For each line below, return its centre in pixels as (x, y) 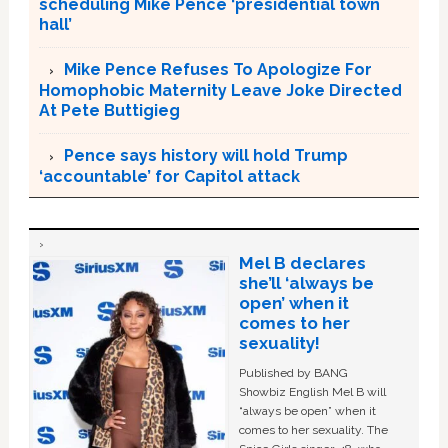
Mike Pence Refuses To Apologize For (217, 70)
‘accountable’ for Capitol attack (169, 177)
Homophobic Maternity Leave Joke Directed (220, 91)
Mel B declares (302, 263)
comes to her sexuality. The (313, 430)
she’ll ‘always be (306, 283)
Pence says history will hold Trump (205, 156)
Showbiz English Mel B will (312, 392)
